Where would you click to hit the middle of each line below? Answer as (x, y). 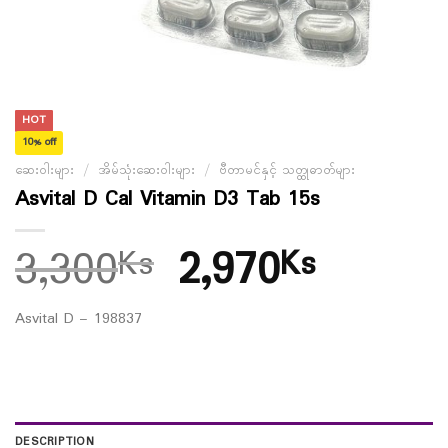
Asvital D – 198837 (78, 319)
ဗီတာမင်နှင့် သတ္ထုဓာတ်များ (286, 171)
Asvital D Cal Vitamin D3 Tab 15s (167, 199)
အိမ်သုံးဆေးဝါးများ (146, 171)
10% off (39, 142)
